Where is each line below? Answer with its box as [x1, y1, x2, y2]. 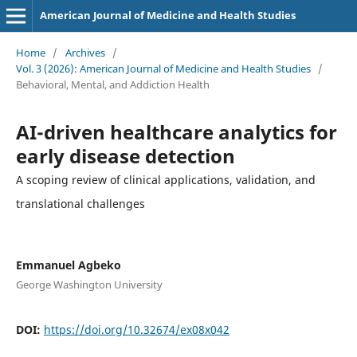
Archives [65, 45, 105, 60]
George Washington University [15, 277, 163, 292]
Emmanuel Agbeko [15, 257, 121, 273]
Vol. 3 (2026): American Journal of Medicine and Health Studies [15, 61, 311, 76]
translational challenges [15, 195, 145, 211]
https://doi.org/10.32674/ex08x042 [43, 321, 229, 337]
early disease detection [15, 142, 235, 169]
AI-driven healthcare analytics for [15, 118, 337, 145]
